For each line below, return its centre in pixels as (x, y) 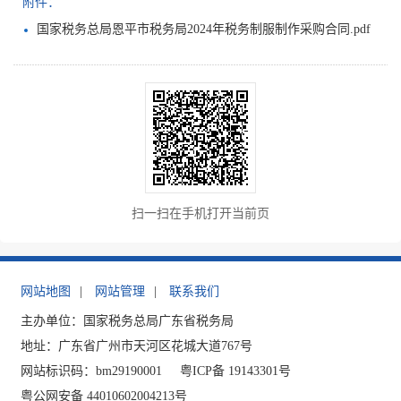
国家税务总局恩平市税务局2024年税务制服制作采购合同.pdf (204, 30)
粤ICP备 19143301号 (236, 371)
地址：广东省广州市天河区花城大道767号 (137, 346)
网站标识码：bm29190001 (92, 371)
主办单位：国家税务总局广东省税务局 (128, 321)
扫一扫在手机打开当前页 (200, 214)
